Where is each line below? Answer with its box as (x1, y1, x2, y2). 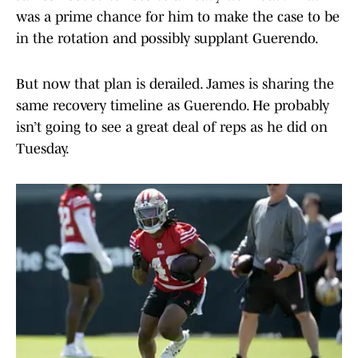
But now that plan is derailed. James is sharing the (16, 76, 334, 93)
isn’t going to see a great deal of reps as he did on (16, 119, 328, 136)
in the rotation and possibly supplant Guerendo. (16, 30, 319, 47)
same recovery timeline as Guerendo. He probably (16, 97, 329, 114)
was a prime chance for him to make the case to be (16, 9, 340, 26)
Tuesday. (16, 141, 70, 157)
